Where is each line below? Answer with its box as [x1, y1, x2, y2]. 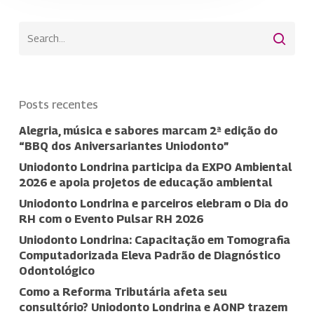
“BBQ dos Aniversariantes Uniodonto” [18, 139, 228, 153]
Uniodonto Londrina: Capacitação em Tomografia [18, 233, 290, 247]
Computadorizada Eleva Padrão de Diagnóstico [18, 249, 280, 262]
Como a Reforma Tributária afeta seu [18, 285, 227, 299]
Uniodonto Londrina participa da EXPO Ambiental [18, 161, 292, 174]
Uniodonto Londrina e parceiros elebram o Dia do [18, 197, 288, 210]
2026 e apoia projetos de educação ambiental [18, 176, 272, 189]
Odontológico [18, 264, 95, 278]
